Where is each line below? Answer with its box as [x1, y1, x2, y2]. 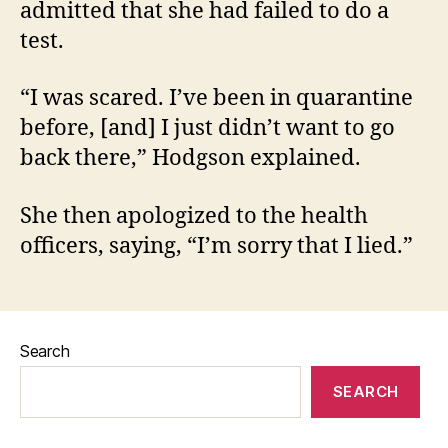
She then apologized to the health [20, 201, 368, 230]
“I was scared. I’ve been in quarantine [20, 84, 413, 112]
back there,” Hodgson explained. [20, 144, 371, 172]
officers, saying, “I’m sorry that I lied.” [20, 231, 418, 260]
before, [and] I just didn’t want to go [20, 114, 395, 142]
